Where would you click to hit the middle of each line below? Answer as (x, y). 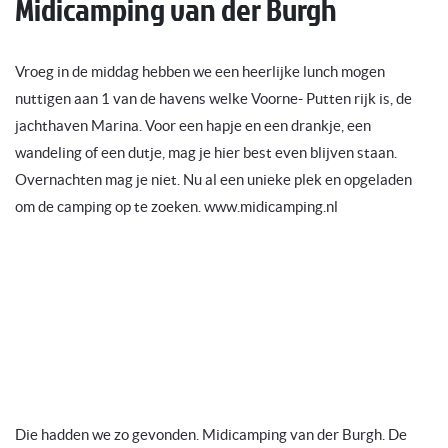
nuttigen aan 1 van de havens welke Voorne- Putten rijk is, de (213, 98)
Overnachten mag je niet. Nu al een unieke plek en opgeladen (213, 179)
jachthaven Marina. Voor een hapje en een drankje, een (193, 125)
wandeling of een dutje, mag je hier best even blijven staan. (206, 152)
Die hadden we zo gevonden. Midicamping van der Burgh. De (211, 434)
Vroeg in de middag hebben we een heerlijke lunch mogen (200, 71)
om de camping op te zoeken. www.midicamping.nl (176, 206)
